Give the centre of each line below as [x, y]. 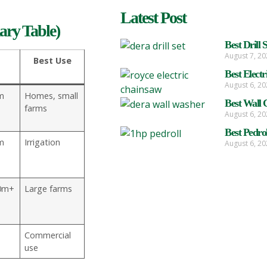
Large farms [49, 189]
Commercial [48, 235]
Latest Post [153, 17]
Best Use [52, 61]
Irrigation [43, 142]
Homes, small [52, 96]
